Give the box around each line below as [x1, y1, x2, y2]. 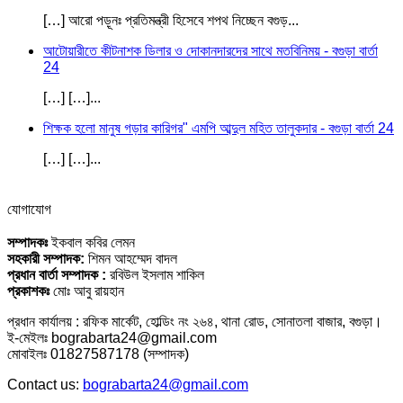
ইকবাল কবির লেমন [48, 234, 135, 250]
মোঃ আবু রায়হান [49, 282, 124, 299]
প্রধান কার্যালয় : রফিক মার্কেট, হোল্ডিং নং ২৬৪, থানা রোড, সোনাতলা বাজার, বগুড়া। [7, 313, 382, 329]
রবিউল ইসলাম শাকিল [106, 266, 204, 282]
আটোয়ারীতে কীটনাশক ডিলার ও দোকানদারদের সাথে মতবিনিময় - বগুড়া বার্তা [43, 42, 378, 58]
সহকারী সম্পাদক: [7, 250, 85, 266]
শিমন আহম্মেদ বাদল [85, 250, 177, 266]
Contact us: [7, 376, 83, 392]
